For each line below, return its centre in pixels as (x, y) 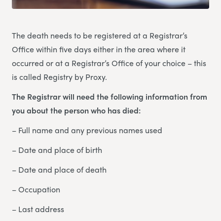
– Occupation (36, 189)
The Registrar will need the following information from (110, 96)
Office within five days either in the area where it (99, 49)
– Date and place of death (59, 169)
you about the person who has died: (76, 110)
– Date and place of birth (57, 149)
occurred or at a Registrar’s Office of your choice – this (109, 63)
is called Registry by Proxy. (59, 76)
